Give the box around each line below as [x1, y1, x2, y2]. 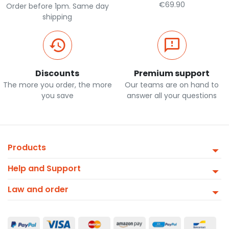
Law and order [8, 183, 68, 195]
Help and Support [8, 162, 81, 174]
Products [8, 141, 46, 153]
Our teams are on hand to [125, 79, 219, 90]
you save [41, 90, 74, 101]
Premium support [134, 67, 210, 79]
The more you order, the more [3, 79, 112, 90]
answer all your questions [127, 90, 217, 101]
